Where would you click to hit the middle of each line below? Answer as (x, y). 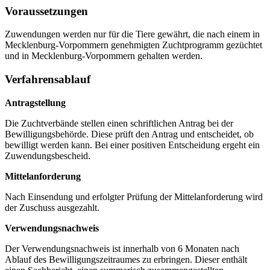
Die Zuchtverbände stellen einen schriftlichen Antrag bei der (119, 123)
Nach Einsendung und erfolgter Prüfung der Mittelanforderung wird (134, 196)
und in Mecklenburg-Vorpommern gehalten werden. (104, 56)
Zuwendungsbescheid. (48, 155)
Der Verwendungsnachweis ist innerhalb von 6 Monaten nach (122, 248)
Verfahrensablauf (48, 80)
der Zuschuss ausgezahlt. (52, 207)
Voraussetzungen (46, 11)
